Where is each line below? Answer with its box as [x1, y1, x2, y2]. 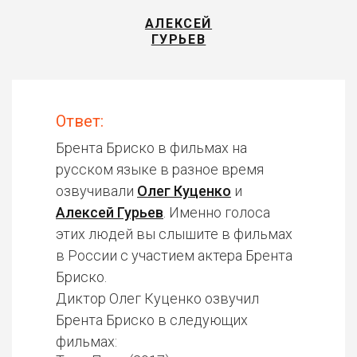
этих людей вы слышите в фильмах [56, 226, 292, 242]
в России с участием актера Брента [56, 247, 292, 264]
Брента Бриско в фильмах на [56, 139, 247, 156]
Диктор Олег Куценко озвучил [56, 290, 259, 307]
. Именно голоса [163, 204, 270, 221]
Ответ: [56, 112, 104, 131]
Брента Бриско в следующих [56, 312, 248, 328]
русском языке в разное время [56, 161, 264, 178]
